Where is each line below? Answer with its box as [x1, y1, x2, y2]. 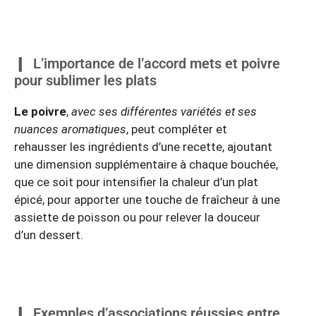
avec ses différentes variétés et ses [71, 104, 257, 119]
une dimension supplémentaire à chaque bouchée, [14, 157, 278, 171]
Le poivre [14, 104, 66, 119]
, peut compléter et [126, 121, 227, 136]
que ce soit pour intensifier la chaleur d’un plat [14, 174, 258, 189]
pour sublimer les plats [14, 71, 157, 89]
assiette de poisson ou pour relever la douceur [14, 209, 260, 224]
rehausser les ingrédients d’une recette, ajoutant [14, 139, 272, 154]
